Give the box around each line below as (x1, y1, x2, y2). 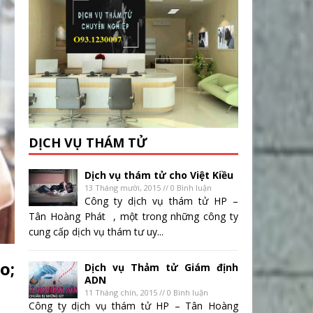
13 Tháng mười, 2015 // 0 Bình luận (85, 182, 212, 194)
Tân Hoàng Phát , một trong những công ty (29, 210, 238, 224)
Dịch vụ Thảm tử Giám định (85, 261, 238, 275)
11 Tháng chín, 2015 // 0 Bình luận (85, 287, 208, 298)
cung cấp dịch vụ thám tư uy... (29, 225, 163, 239)
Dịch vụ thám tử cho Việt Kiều (85, 168, 233, 182)
